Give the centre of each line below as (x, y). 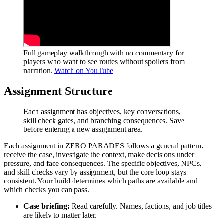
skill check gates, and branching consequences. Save (104, 120)
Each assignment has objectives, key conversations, (102, 111)
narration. (38, 70)
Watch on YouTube (84, 70)
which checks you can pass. (46, 189)
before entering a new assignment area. (83, 129)
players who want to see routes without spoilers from (104, 61)
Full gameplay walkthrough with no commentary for (104, 53)
